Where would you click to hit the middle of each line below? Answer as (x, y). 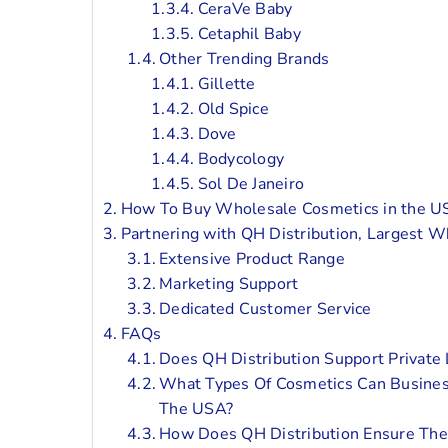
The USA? (196, 408)
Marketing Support (229, 283)
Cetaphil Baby (249, 33)
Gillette (226, 83)
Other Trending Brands (244, 58)
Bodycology (241, 158)
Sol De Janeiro (251, 183)
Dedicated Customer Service (265, 308)
